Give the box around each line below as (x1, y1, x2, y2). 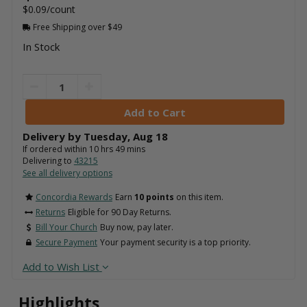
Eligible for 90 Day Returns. (67, 206, 171, 218)
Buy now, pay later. (99, 221, 173, 233)
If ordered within (22, 143, 89, 156)
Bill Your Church (35, 221, 97, 233)
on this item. (173, 191, 223, 203)
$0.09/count (22, 2, 75, 16)
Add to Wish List (22, 259, 99, 273)
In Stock (22, 39, 60, 53)
